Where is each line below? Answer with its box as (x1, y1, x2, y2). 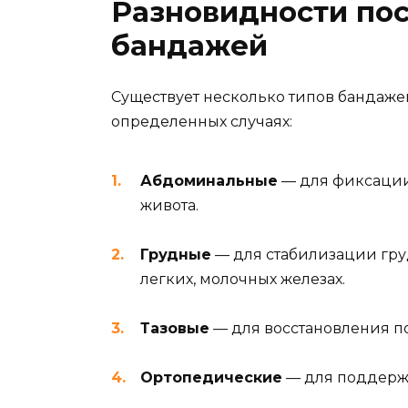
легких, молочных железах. (140, 270, 345, 289)
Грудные (140, 246, 211, 264)
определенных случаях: (111, 112, 292, 130)
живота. (140, 196, 199, 214)
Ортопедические (140, 369, 282, 387)
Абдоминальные (140, 171, 278, 189)
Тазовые (140, 320, 209, 338)
